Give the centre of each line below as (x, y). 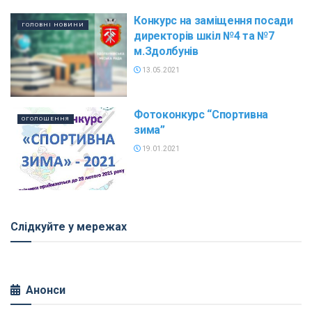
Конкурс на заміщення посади (213, 21)
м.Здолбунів (166, 51)
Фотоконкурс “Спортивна (201, 114)
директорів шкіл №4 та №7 (204, 36)
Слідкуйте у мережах (69, 227)
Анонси (46, 290)
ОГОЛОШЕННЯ (46, 118)
